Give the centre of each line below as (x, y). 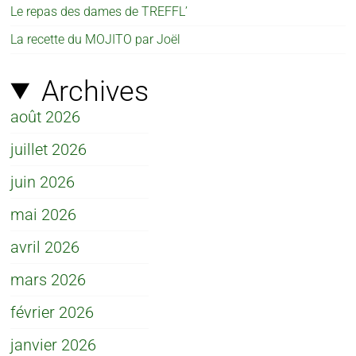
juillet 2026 (49, 149)
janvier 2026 (54, 344)
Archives (95, 91)
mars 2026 (48, 279)
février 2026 (52, 312)
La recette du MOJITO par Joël (96, 39)
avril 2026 (45, 247)
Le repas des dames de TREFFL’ (99, 11)
